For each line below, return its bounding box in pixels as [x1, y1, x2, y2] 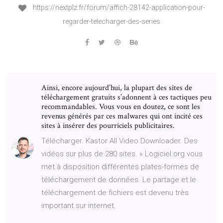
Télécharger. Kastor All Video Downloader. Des [41, 136, 198, 145]
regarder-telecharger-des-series [63, 17, 160, 25]
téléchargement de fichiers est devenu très [41, 188, 189, 197]
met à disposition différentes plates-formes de [41, 162, 199, 171]
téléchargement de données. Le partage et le [41, 175, 196, 184]
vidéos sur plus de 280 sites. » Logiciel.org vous [41, 149, 203, 158]
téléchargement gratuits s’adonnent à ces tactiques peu [41, 92, 212, 103]
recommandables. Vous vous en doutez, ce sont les [41, 101, 200, 112]
